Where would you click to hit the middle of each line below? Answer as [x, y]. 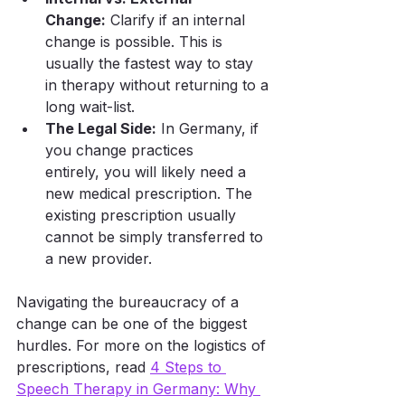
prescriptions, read [83, 367]
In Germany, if [210, 128]
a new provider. [99, 259]
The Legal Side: [101, 128]
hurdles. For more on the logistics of [143, 345]
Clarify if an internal [178, 20]
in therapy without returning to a [159, 85]
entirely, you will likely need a [148, 172]
